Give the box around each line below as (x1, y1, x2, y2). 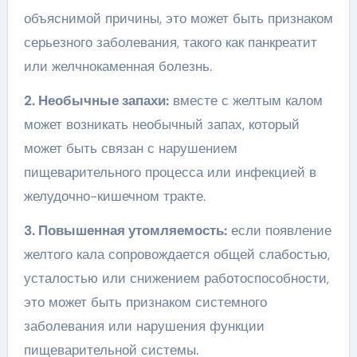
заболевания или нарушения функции (23, 317, 265, 335)
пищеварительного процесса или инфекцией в (23, 163, 316, 181)
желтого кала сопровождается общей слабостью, (23, 245, 330, 263)
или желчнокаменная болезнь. (23, 57, 212, 75)
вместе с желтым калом (168, 92, 323, 109)
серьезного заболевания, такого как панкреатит (23, 33, 317, 51)
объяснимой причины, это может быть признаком (23, 10, 333, 27)
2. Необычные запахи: (23, 92, 169, 109)
